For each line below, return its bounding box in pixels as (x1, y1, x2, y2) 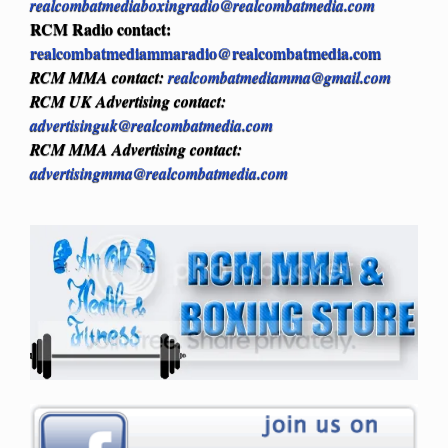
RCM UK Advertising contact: (30, 89, 226, 112)
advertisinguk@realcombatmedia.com (30, 113, 273, 136)
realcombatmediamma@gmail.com (168, 65, 391, 88)
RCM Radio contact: (30, 16, 171, 40)
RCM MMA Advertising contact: (30, 137, 242, 160)
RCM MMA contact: (30, 65, 164, 88)
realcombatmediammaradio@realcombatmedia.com (30, 40, 381, 64)
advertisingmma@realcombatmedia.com (30, 161, 288, 184)
